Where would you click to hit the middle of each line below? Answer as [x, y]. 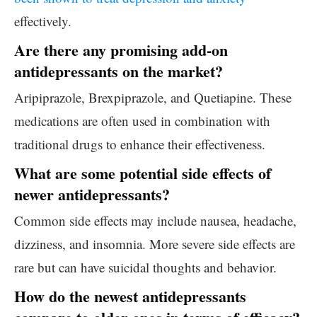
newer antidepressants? [92, 194]
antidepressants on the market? [119, 71]
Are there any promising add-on [121, 50]
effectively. [43, 21]
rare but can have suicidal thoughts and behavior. [145, 267]
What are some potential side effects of [143, 173]
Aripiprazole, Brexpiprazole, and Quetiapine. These [153, 97]
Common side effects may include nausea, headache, [155, 220]
